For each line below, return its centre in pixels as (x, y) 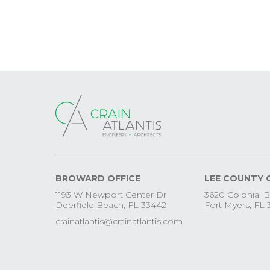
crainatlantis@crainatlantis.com (119, 221)
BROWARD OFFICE (98, 179)
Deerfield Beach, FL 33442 (111, 205)
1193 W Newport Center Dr (111, 195)
